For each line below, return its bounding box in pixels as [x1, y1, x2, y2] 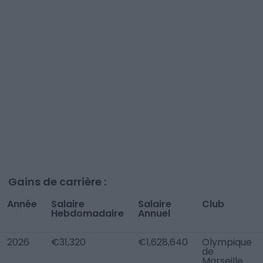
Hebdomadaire [51, 207, 124, 220]
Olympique [202, 235, 252, 249]
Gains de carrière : [8, 174, 106, 189]
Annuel [138, 207, 170, 220]
